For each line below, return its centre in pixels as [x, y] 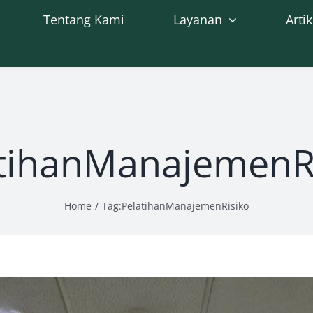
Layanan [198, 19]
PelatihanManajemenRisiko [185, 205]
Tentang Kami [84, 19]
